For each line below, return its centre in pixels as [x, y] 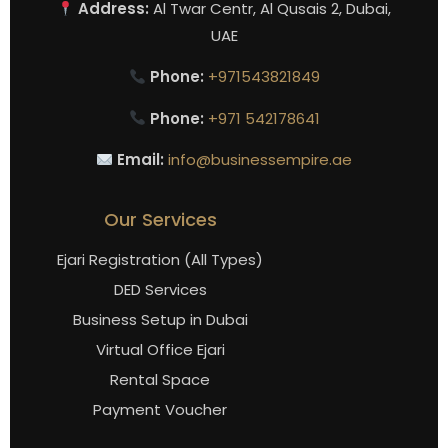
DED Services [160, 290]
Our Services [160, 220]
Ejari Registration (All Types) [160, 260]
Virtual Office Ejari [160, 350]
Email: [139, 160]
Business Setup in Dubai [160, 320]
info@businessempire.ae [260, 160]
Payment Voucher [160, 410]
